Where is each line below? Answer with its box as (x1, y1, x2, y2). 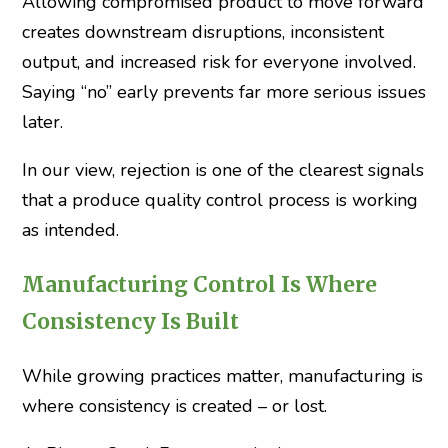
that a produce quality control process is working (21, 188, 418, 212)
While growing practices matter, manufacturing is (21, 364, 423, 389)
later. (21, 110, 63, 134)
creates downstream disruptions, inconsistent (21, 20, 384, 44)
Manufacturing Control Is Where (21, 271, 377, 299)
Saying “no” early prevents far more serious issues (21, 80, 426, 104)
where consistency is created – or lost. (21, 394, 327, 419)
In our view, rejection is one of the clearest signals (21, 158, 424, 182)
